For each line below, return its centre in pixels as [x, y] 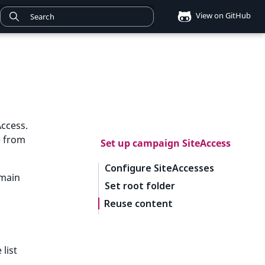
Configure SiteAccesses [159, 168]
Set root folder [140, 186]
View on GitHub [222, 16]
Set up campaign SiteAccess [166, 143]
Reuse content [138, 203]
